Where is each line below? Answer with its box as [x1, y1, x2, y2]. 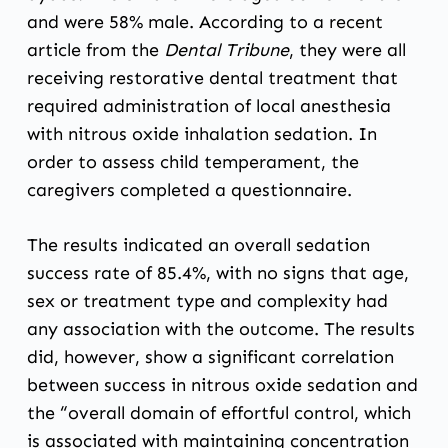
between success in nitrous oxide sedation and [26, 373, 418, 396]
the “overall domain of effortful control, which [26, 401, 411, 424]
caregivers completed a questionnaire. [26, 178, 352, 201]
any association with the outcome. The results [26, 317, 415, 340]
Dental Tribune [163, 38, 289, 61]
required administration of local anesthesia [26, 94, 391, 117]
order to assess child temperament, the [26, 150, 359, 173]
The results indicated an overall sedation [26, 233, 370, 256]
